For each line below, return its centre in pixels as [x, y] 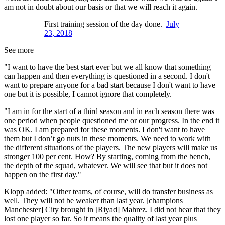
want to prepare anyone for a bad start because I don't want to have [110, 85]
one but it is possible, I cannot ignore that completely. [88, 94]
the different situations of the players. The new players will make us [111, 148]
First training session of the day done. [105, 24]
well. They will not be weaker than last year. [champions [93, 201]
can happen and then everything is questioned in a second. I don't [107, 76]
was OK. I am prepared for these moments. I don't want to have [104, 130]
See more [19, 50]
